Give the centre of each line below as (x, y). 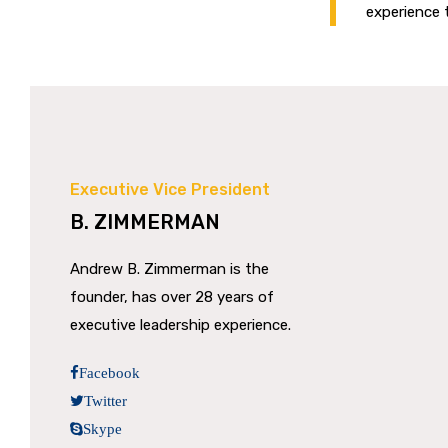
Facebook (109, 372)
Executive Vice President (170, 189)
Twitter (105, 400)
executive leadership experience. (180, 325)
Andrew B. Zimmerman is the (169, 269)
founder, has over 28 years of (172, 297)
